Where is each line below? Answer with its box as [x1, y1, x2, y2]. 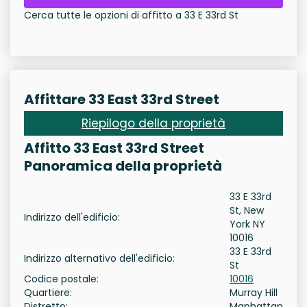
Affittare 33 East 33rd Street [24, 90, 219, 110]
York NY [230, 217, 265, 232]
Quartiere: [24, 286, 72, 300]
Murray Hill [230, 286, 278, 300]
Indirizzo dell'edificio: [24, 210, 120, 225]
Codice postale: [24, 272, 99, 286]
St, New [230, 204, 264, 218]
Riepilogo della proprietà [82, 115, 225, 132]
